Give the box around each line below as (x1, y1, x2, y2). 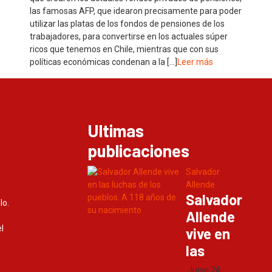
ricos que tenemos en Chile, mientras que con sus (30, 44, 219, 54)
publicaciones (87, 140, 189, 161)
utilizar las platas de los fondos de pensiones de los (30, 19, 225, 29)
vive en (186, 225, 230, 242)
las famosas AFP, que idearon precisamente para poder (30, 6, 242, 16)
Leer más (177, 57, 213, 67)
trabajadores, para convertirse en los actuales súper (30, 32, 228, 41)
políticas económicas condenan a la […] (30, 57, 177, 67)
